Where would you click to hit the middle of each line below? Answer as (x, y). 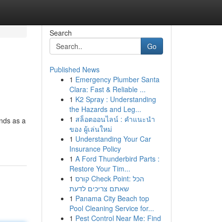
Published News (74, 69)
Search (60, 33)
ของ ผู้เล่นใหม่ (90, 129)
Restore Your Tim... (100, 168)
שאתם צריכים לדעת (99, 188)
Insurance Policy (95, 149)
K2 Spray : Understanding (115, 99)
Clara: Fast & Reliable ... (107, 89)
